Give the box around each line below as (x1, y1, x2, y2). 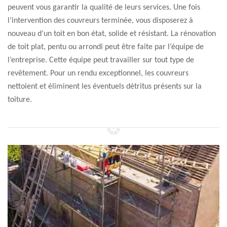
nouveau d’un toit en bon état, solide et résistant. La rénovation (8, 30, 216, 38)
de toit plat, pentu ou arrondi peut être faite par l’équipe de (8, 43, 204, 51)
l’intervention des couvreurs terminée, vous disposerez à (8, 17, 193, 25)
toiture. (8, 96, 32, 104)
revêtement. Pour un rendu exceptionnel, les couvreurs (8, 69, 188, 78)
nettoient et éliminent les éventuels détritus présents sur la (8, 83, 202, 91)
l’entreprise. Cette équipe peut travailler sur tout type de (8, 56, 194, 64)
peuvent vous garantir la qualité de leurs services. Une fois (8, 4, 200, 12)
